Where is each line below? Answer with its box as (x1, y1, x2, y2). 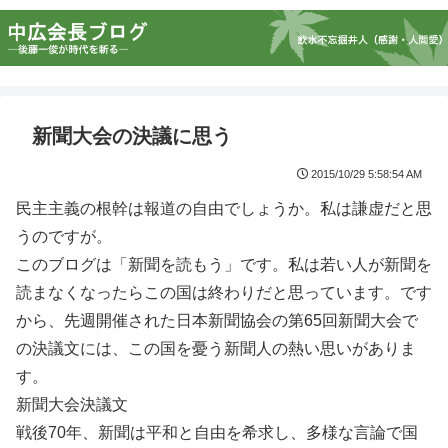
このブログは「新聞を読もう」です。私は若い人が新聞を (16, 256, 432, 273)
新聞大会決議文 (16, 396, 128, 413)
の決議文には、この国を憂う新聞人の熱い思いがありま (16, 340, 416, 357)
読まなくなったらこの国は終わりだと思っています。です (16, 284, 432, 301)
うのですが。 (16, 228, 112, 245)
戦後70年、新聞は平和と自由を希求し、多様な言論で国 (16, 424, 418, 441)
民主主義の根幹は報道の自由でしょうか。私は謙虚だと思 (16, 200, 432, 217)
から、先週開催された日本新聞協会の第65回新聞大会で (16, 312, 418, 329)
